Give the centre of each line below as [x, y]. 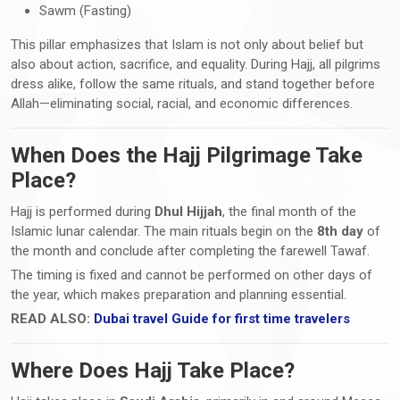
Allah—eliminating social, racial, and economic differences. [182, 103]
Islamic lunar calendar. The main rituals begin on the [164, 231]
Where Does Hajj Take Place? [153, 370]
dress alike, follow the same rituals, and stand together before [193, 83]
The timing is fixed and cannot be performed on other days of [192, 275]
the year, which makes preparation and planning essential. [179, 294]
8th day [340, 231]
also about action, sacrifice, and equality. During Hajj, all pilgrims [196, 64]
